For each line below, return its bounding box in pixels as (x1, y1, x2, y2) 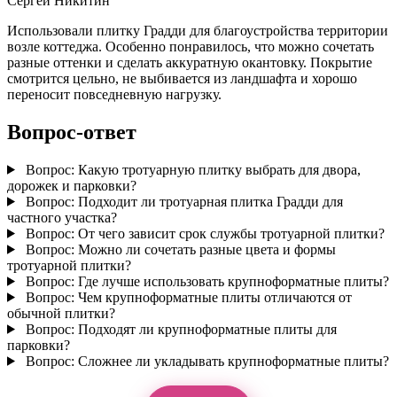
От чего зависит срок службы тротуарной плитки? (74, 225, 385, 241)
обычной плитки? (7, 305, 115, 321)
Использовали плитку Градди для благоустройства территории (7, 23, 388, 38)
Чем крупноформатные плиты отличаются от (74, 289, 352, 305)
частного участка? (7, 209, 117, 225)
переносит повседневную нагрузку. (7, 87, 222, 102)
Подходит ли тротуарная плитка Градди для (74, 193, 343, 209)
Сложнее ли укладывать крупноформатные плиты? (74, 353, 389, 369)
